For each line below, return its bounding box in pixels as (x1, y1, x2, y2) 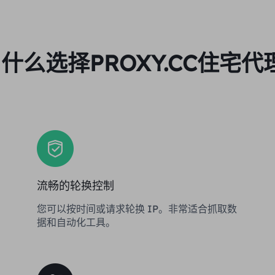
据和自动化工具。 (37, 216, 115, 228)
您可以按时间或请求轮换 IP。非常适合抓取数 (37, 203, 237, 215)
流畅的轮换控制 (37, 179, 114, 193)
